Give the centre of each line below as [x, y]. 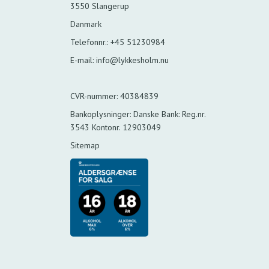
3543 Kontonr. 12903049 [116, 127]
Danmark [86, 24]
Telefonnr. [89, 42]
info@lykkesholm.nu [133, 60]
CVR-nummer [94, 96]
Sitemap [85, 145]
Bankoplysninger [100, 114]
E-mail [82, 60]
